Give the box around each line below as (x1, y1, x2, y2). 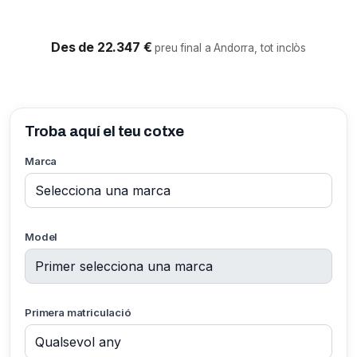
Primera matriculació (25, 306, 131, 319)
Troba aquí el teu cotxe (25, 124, 184, 139)
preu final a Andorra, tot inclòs (155, 41, 307, 54)
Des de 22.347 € (50, 39, 155, 55)
